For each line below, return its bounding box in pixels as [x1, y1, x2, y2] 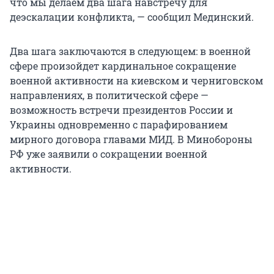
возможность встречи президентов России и [10, 103, 233, 116]
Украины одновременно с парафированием [10, 117, 228, 131]
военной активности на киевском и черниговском [10, 73, 263, 87]
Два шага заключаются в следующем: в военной [10, 44, 251, 57]
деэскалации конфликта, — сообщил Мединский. [10, 10, 254, 23]
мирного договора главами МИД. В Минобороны [10, 132, 253, 146]
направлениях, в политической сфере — [10, 88, 209, 102]
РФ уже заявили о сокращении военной [10, 147, 207, 160]
